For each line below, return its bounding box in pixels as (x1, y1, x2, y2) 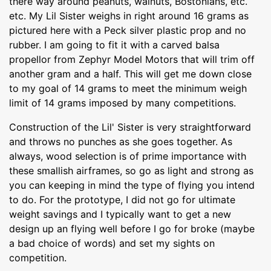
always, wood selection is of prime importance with (9, 149, 246, 162)
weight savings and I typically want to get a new (9, 207, 231, 220)
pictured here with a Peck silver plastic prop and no (9, 24, 246, 36)
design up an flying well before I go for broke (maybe (9, 222, 255, 235)
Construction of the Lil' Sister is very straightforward (9, 120, 251, 133)
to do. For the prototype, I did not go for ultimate (9, 193, 235, 206)
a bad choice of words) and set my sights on (9, 237, 215, 249)
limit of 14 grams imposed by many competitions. (9, 96, 236, 109)
